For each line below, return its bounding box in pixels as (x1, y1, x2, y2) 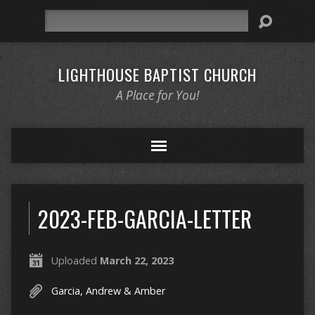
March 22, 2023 (99, 254, 174, 267)
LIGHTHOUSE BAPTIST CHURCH (58, 63, 257, 86)
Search (44, 11, 75, 24)
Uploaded (51, 254, 100, 267)
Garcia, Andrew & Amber (51, 284, 165, 297)
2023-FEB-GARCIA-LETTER (37, 202, 252, 235)
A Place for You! (115, 87, 199, 103)
